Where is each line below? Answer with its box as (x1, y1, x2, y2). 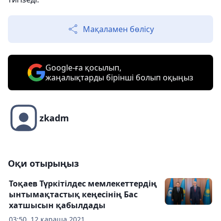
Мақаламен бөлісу (83, 24, 154, 35)
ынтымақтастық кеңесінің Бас (9, 189, 138, 200)
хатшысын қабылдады (9, 200, 106, 211)
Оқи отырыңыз (8, 157, 79, 170)
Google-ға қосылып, (45, 62, 121, 74)
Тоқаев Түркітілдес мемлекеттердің (9, 178, 157, 189)
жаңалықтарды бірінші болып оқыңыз (45, 72, 193, 83)
